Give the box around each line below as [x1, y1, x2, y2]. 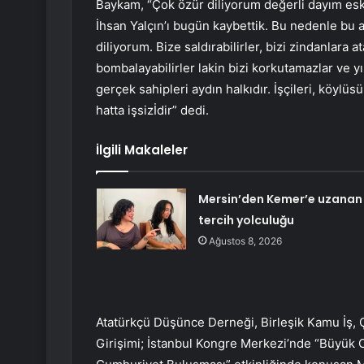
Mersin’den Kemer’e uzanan [197, 191, 362, 208]
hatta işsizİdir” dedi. [96, 102, 209, 119]
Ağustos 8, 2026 [208, 235, 282, 248]
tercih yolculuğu [197, 212, 294, 229]
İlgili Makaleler [96, 141, 188, 159]
